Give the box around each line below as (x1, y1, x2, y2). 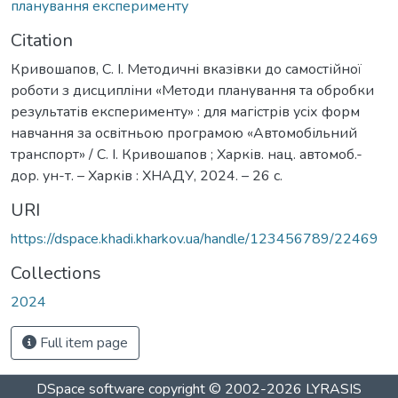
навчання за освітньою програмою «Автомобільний (11, 123, 357, 143)
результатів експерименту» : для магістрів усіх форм (11, 101, 360, 122)
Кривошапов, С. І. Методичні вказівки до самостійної (11, 59, 362, 79)
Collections (11, 260, 101, 285)
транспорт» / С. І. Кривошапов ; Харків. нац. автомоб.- (11, 144, 362, 164)
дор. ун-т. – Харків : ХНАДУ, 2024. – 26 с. (11, 165, 283, 186)
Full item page (36, 332, 128, 353)
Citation (11, 28, 73, 52)
